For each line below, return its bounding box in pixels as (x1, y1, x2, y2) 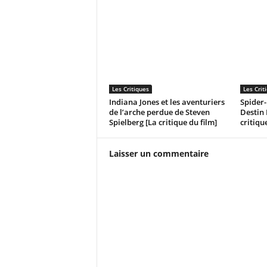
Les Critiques (111, 85, 149, 93)
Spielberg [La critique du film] (108, 117, 217, 128)
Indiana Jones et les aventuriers (108, 97, 225, 107)
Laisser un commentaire (108, 148, 209, 159)
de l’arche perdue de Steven (108, 107, 210, 117)
